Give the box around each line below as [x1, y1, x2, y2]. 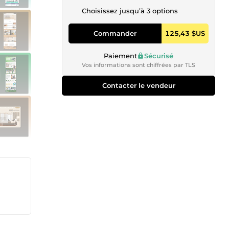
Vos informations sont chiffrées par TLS [82, 61, 195, 68]
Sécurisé [144, 51, 173, 60]
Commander [94, 29, 136, 37]
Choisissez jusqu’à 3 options [82, 7, 178, 15]
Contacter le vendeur [102, 81, 175, 89]
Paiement [104, 51, 137, 60]
